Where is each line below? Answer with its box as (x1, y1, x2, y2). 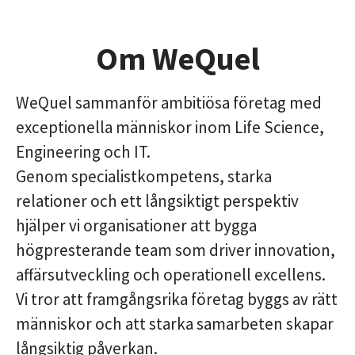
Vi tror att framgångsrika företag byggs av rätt (16, 288, 338, 310)
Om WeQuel (95, 39, 260, 78)
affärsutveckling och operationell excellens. (16, 264, 326, 285)
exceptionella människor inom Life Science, (16, 116, 324, 138)
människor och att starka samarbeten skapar (16, 313, 334, 334)
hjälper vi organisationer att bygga (16, 215, 257, 236)
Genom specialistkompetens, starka (16, 166, 272, 187)
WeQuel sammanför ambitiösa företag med (16, 92, 322, 113)
